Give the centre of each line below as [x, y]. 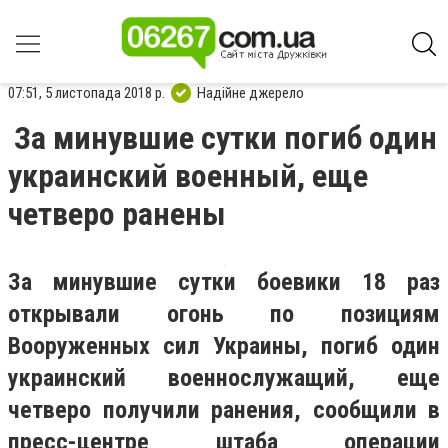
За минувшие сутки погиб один [225, 138]
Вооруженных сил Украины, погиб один [224, 346]
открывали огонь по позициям [224, 314]
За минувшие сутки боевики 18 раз [224, 282]
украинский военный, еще [188, 176]
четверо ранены [117, 214]
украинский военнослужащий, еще [224, 378]
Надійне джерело [250, 92]
